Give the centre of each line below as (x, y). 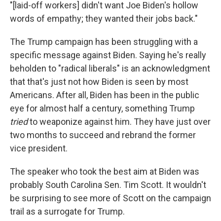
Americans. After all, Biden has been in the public (105, 95)
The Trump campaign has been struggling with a (104, 41)
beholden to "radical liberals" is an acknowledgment (110, 68)
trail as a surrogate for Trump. (67, 211)
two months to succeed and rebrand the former (103, 135)
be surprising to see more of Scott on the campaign (110, 198)
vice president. (39, 148)
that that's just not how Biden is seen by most (99, 81)
